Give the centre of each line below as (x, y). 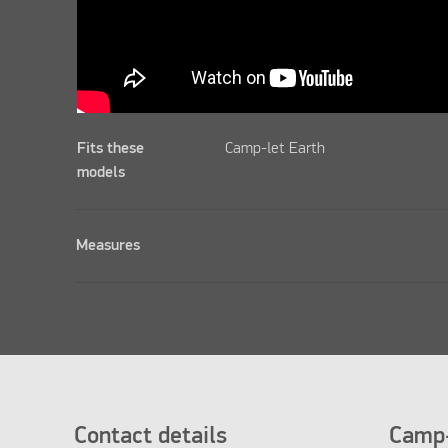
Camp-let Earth (275, 149)
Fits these (111, 149)
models (101, 173)
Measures (108, 246)
